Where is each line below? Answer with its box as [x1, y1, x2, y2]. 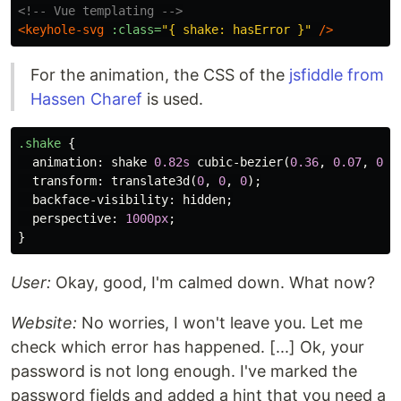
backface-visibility [32, 192, 168, 207]
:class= [111, 21, 161, 37]
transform [32, 173, 97, 188]
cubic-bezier [197, 154, 283, 169]
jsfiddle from [289, 64, 384, 84]
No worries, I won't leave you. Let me [77, 312, 363, 332]
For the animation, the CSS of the [30, 64, 289, 84]
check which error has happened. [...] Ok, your [11, 337, 364, 356]
